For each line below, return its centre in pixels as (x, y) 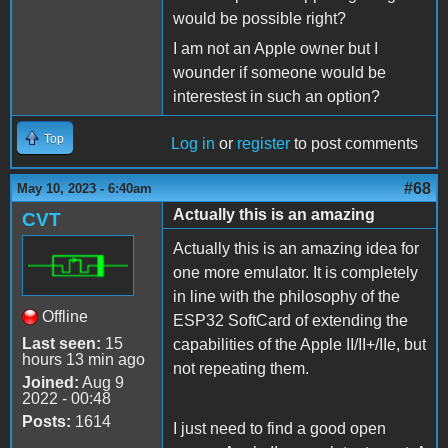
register (263, 144)
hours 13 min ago (83, 360)
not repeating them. (241, 369)
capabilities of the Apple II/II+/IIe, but (299, 345)
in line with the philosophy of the (286, 297)
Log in (193, 144)
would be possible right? (259, 19)
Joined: (50, 383)
